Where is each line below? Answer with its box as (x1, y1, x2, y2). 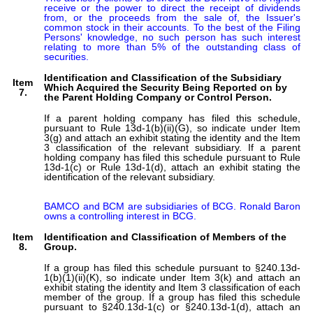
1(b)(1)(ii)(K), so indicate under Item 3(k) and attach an (44, 271, 300, 283)
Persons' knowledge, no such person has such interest (44, 31, 300, 43)
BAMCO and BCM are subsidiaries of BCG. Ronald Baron (44, 200, 300, 212)
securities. (44, 50, 89, 62)
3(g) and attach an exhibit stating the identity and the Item (44, 131, 300, 143)
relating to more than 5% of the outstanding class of (44, 41, 300, 52)
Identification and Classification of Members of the (44, 231, 286, 242)
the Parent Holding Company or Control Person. (44, 91, 272, 103)
